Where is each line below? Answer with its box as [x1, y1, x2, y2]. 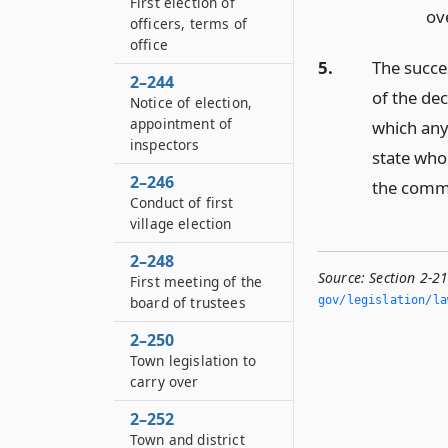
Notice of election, [130, 93, 253, 112]
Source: [318, 268, 366, 288]
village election [130, 214, 232, 233]
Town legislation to [130, 351, 257, 370]
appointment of [130, 114, 233, 133]
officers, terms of [130, 14, 247, 33]
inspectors [130, 135, 200, 154]
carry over [130, 372, 199, 391]
